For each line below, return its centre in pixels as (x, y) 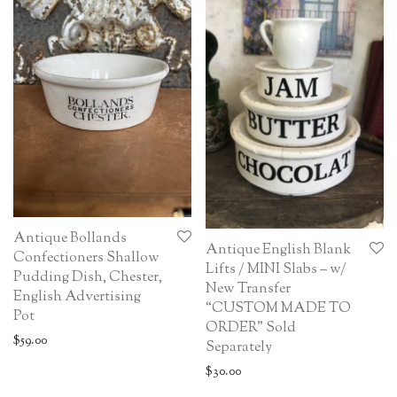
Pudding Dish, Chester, (88, 278)
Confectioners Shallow (86, 259)
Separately (239, 347)
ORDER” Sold (251, 328)
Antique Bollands (70, 239)
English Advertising (77, 298)
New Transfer (248, 289)
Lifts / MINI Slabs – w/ (276, 269)
